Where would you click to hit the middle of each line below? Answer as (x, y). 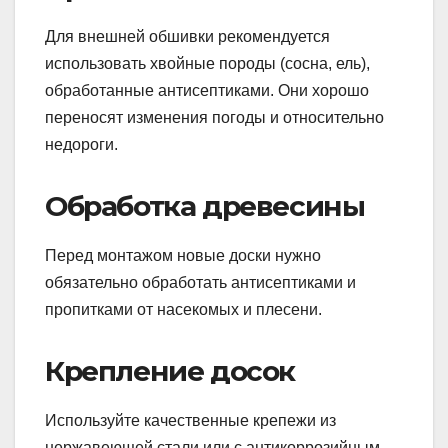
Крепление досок (170, 370)
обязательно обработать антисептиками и (200, 282)
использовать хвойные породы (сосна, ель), (207, 63)
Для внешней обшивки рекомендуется (187, 36)
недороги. (81, 144)
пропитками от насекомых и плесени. (183, 309)
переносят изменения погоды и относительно (214, 117)
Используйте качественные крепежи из (190, 420)
